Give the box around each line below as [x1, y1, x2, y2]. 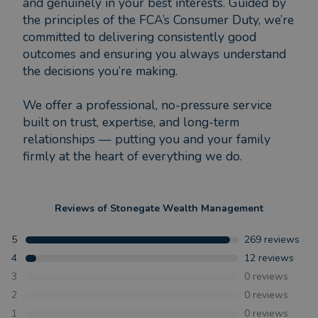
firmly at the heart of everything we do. [23, 148, 242, 165]
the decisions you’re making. [23, 62, 177, 80]
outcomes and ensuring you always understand [23, 45, 286, 63]
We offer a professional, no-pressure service [23, 97, 272, 114]
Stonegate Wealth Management [110, 202, 263, 216]
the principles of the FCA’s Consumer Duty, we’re [23, 11, 294, 29]
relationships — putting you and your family [23, 131, 270, 148]
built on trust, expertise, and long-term [23, 114, 239, 131]
